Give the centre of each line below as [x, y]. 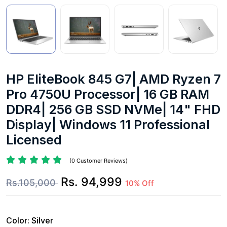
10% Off [140, 183]
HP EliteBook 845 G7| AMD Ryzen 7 [113, 79]
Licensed [34, 140]
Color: [19, 220]
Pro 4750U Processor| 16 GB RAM [108, 94]
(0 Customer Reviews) [99, 160]
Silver [42, 220]
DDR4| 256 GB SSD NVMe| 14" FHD [113, 109]
